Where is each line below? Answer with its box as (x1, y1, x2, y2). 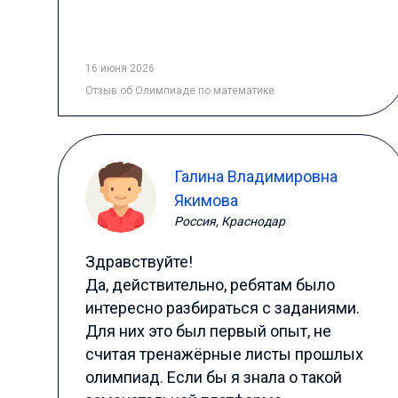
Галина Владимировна (173, 167, 338, 186)
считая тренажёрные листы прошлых (84, 345, 363, 363)
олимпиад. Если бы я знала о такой (84, 368, 342, 386)
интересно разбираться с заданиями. (84, 298, 360, 317)
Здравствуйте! (84, 252, 193, 271)
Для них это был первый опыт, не (84, 322, 331, 340)
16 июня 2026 (84, 62, 155, 75)
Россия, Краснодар (173, 214, 285, 228)
